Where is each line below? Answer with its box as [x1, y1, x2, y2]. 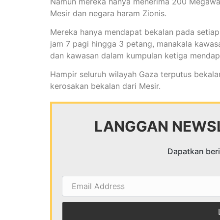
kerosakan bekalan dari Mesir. [50, 81, 161, 91]
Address [61, 182, 92, 192]
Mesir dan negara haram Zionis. [50, 8, 166, 18]
